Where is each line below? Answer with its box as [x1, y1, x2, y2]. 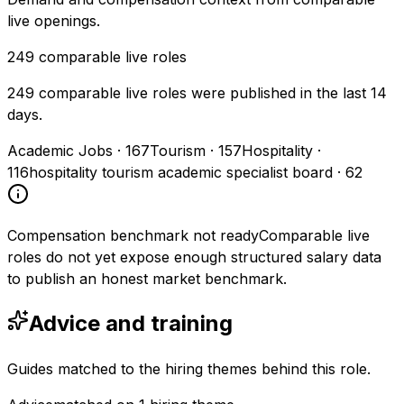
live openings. [7, 12, 100, 31]
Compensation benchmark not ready [7, 226, 259, 245]
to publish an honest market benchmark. [7, 270, 287, 289]
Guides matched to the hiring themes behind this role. [7, 360, 371, 379]
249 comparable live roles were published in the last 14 [7, 84, 387, 103]
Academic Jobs [7, 142, 113, 161]
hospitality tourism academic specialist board [29, 163, 333, 182]
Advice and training [29, 310, 233, 337]
